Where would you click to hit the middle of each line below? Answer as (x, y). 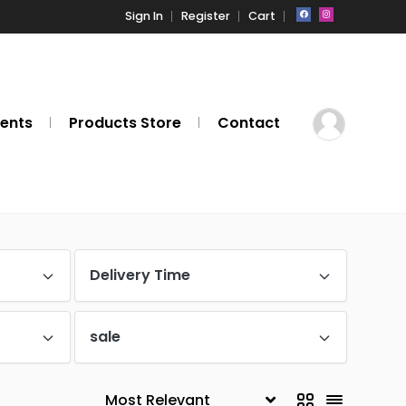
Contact (249, 123)
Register (206, 16)
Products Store (125, 123)
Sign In (144, 16)
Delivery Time (140, 275)
